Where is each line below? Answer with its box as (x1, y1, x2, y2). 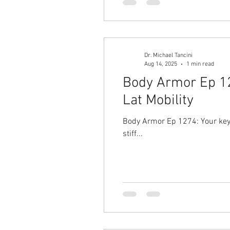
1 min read (186, 60, 214, 68)
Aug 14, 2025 (144, 60, 177, 68)
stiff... (123, 129, 143, 139)
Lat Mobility (123, 92, 194, 109)
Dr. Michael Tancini (144, 52, 193, 59)
